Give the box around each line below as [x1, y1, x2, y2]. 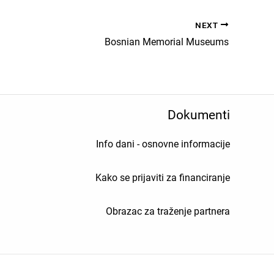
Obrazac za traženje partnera [105, 206, 230, 218]
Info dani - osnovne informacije [95, 138, 230, 150]
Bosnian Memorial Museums [105, 36, 229, 48]
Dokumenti [167, 108, 230, 123]
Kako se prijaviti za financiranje [95, 172, 230, 184]
